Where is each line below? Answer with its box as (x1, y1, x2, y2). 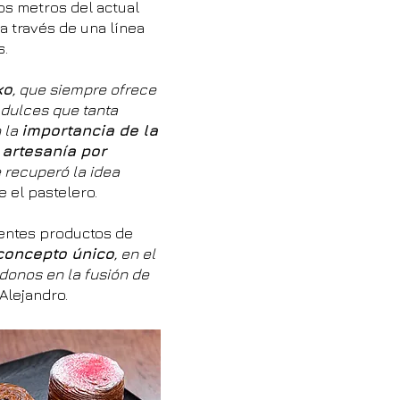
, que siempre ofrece (12, 80, 156, 98)
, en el (114, 245, 155, 262)
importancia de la (21, 121, 158, 139)
